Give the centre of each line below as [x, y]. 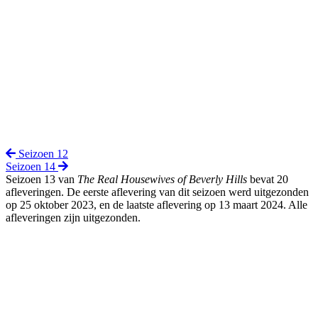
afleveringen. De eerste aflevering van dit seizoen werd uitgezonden [157, 192]
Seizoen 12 [42, 154]
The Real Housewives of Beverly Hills [162, 180]
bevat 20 [268, 180]
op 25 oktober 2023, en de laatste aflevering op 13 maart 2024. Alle [157, 205]
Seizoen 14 [32, 167]
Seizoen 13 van [42, 180]
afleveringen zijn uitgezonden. [73, 218]
